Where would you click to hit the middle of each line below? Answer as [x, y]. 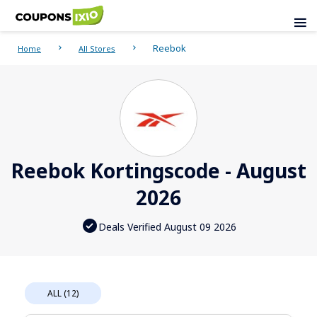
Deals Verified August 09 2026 [167, 226]
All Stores [97, 49]
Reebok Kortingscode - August [158, 171]
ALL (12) [63, 294]
